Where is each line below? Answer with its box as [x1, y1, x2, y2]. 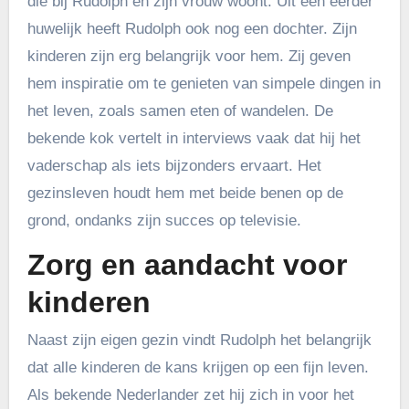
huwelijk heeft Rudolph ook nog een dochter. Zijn [26, 19, 357, 37]
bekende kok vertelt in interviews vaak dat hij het [26, 129, 361, 147]
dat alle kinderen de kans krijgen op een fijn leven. [26, 359, 369, 377]
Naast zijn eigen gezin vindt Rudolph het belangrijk [26, 331, 372, 350]
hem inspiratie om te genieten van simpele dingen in [26, 74, 381, 92]
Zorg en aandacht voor [26, 247, 347, 281]
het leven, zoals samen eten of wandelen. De [26, 101, 333, 120]
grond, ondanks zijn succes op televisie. [26, 211, 301, 229]
